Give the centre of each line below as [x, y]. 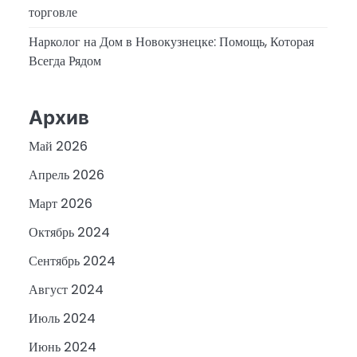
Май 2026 [58, 147]
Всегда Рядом [65, 61]
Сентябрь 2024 [72, 261]
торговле [53, 13]
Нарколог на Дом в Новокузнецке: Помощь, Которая [171, 42]
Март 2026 [61, 204]
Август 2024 [66, 290]
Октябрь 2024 [69, 233]
